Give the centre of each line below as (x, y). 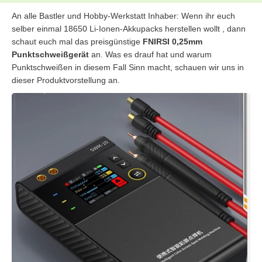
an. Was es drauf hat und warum (150, 54)
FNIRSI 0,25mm (173, 41)
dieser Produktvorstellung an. (66, 80)
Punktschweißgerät (50, 54)
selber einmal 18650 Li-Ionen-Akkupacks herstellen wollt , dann (129, 28)
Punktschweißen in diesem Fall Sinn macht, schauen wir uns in (128, 67)
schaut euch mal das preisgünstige (77, 41)
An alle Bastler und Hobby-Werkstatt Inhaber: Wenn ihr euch (123, 15)
